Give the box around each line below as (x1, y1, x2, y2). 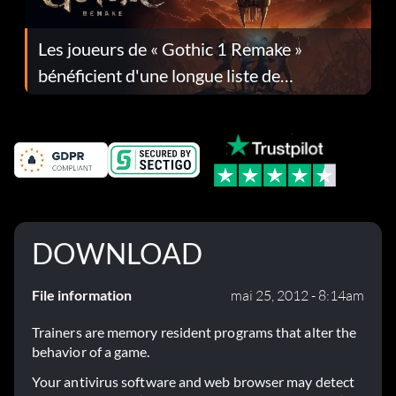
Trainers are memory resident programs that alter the (32, 324, 357, 341)
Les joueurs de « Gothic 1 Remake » (38, 37, 302, 59)
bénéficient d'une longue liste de (38, 64, 280, 86)
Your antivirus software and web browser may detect (32, 373, 354, 391)
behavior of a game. (32, 343, 150, 361)
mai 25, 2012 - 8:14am (231, 286, 364, 305)
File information (32, 286, 132, 304)
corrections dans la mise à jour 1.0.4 (38, 90, 309, 112)
